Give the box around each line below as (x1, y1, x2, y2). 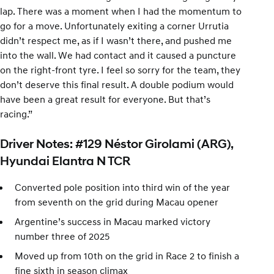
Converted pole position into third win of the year (15, 180, 230, 193)
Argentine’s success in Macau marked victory (15, 215, 210, 228)
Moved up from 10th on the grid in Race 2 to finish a (15, 249, 239, 262)
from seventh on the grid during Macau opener (15, 195, 218, 208)
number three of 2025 (15, 229, 109, 242)
